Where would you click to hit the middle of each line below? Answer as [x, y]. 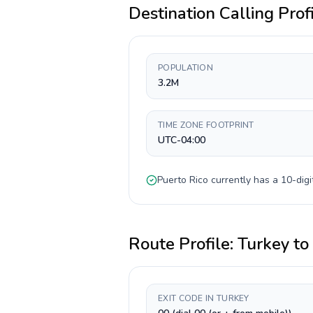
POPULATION [185, 68]
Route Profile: [183, 244]
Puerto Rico [183, 180]
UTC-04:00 [182, 140]
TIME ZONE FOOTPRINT [206, 125]
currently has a [245, 180]
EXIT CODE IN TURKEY [204, 298]
